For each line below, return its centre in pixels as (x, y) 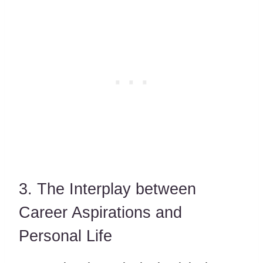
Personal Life (65, 236)
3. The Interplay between (107, 189)
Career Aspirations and (100, 212)
